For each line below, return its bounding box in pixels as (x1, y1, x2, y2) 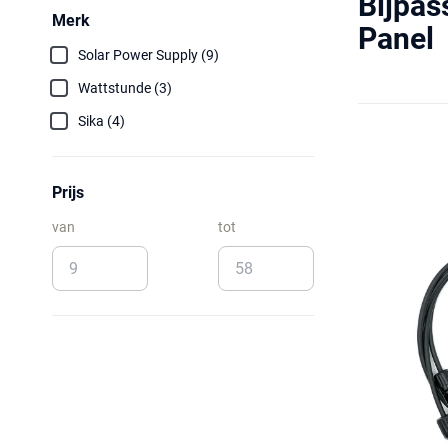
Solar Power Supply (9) (78, 47, 219, 63)
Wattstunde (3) (78, 80, 172, 96)
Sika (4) (78, 113, 125, 129)
